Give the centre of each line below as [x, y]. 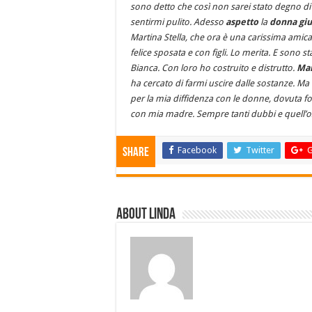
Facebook [197, 150]
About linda [146, 215]
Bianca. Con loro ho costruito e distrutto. [213, 68]
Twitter [260, 150]
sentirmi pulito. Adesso [178, 22]
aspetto [242, 22]
